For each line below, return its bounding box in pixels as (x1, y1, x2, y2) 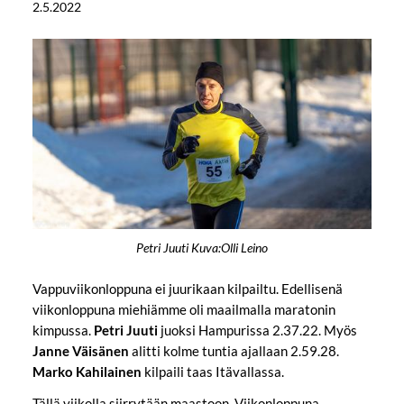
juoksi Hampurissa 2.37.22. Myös (157, 321, 357, 338)
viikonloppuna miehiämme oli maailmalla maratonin (32, 300, 335, 317)
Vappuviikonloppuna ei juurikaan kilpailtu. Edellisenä (32, 280, 343, 297)
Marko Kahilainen (32, 363, 142, 380)
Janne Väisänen (32, 342, 129, 359)
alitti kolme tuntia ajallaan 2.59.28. (128, 342, 339, 359)
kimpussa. (32, 321, 94, 338)
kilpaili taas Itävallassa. (141, 363, 284, 380)
